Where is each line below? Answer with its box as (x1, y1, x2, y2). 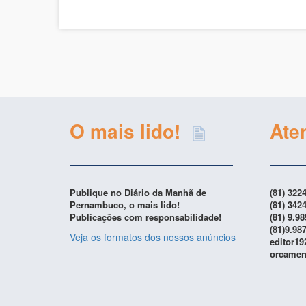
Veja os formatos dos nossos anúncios (70, 230, 236, 245)
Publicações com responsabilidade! (70, 210, 221, 224)
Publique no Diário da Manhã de (70, 186, 206, 199)
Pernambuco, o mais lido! (70, 198, 180, 212)
